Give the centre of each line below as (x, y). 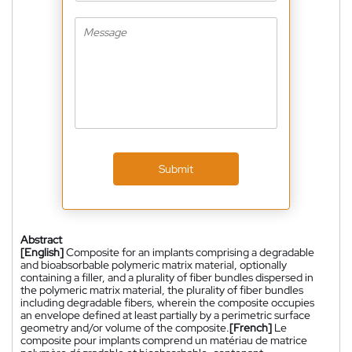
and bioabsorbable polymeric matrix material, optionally (154, 264)
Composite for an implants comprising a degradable (190, 252)
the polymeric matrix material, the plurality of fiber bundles (162, 290)
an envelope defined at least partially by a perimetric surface (165, 315)
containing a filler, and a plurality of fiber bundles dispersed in (167, 277)
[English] (42, 252)
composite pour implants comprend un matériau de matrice (164, 340)
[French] (251, 327)
